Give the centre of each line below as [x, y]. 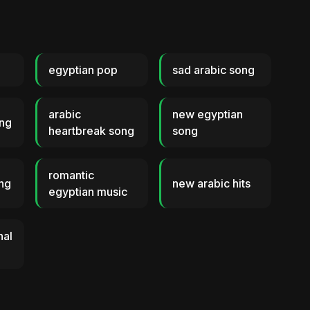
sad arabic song [213, 70]
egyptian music [88, 192]
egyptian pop [83, 70]
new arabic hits [211, 183]
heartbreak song [92, 131]
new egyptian [207, 114]
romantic [72, 175]
